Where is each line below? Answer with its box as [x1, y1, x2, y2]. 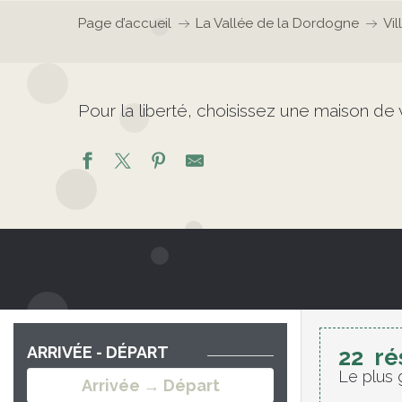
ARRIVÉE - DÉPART [27, 343, 171, 362]
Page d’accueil [78, 15, 171, 31]
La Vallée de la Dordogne [196, 15, 359, 31]
